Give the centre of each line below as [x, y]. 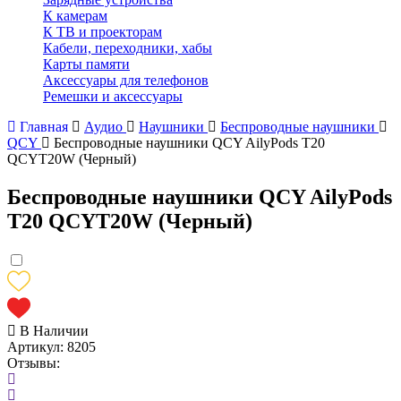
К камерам [75, 16]
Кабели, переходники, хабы [128, 48]
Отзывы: [34, 363]
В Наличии [52, 330]
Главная [44, 127]
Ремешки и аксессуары [113, 96]
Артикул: [37, 346]
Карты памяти [86, 64]
